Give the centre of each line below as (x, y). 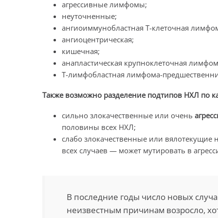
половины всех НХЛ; (99, 127)
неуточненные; (89, 16)
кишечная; (81, 51)
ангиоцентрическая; (98, 39)
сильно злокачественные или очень (128, 115)
